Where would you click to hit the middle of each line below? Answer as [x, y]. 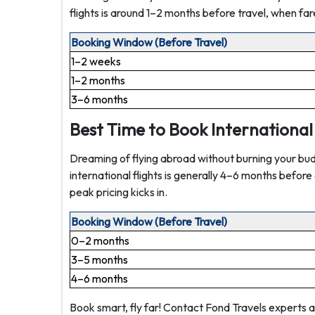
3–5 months [99, 259]
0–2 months [100, 240]
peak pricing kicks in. [118, 192]
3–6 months [99, 99]
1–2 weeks [96, 61]
